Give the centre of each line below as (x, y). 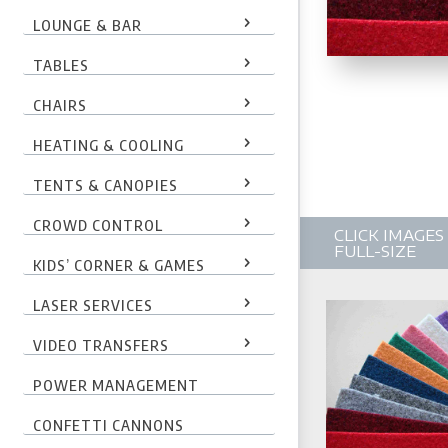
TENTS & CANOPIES (105, 184)
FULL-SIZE (375, 251)
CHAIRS (59, 104)
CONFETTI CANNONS (108, 424)
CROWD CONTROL (97, 224)
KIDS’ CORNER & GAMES (118, 264)
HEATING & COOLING (108, 144)
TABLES (60, 64)
